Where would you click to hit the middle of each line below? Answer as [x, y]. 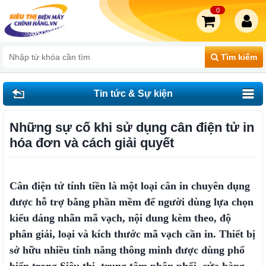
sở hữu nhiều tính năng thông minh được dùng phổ [127, 250]
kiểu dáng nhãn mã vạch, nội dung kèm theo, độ [120, 218]
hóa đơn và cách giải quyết [92, 143]
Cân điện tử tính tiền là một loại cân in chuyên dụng [130, 186]
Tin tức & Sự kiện [133, 94]
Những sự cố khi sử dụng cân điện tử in [132, 127]
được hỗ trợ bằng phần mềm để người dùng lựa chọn [132, 202]
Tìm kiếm [238, 57]
